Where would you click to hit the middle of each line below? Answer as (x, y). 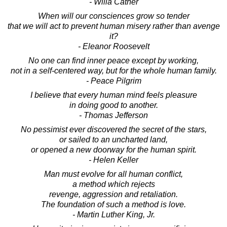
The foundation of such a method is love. (113, 204)
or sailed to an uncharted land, (113, 139)
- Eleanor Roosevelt (113, 46)
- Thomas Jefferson (113, 115)
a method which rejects (113, 184)
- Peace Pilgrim (113, 81)
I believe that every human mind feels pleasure (113, 95)
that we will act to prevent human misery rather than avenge (113, 26)
